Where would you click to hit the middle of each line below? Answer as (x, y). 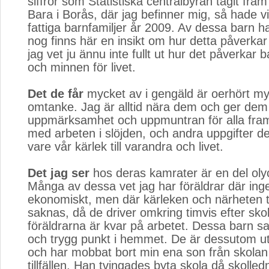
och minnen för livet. (82, 67)
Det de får (56, 94)
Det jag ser (59, 173)
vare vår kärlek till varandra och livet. (125, 147)
